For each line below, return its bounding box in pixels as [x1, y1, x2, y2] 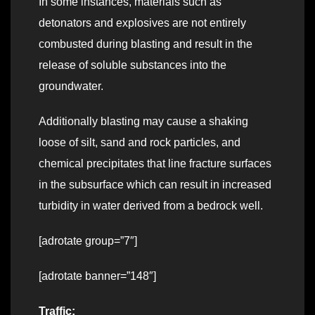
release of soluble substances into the [39, 59, 226, 72]
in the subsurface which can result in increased [39, 179, 271, 191]
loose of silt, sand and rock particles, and [39, 136, 240, 149]
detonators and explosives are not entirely [39, 17, 246, 30]
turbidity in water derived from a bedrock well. [39, 200, 263, 212]
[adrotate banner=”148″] [39, 270, 156, 283]
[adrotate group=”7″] [39, 235, 137, 247]
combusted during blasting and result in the [39, 38, 252, 51]
